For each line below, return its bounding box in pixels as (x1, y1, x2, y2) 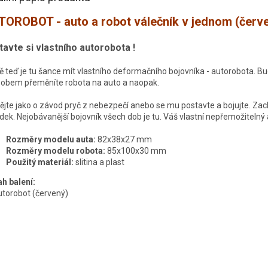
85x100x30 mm (105, 145, 166, 156)
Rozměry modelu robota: (6, 145, 105, 156)
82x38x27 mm (96, 134, 152, 144)
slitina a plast (74, 157, 124, 167)
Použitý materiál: (6, 157, 74, 167)
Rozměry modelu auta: (6, 134, 96, 144)
